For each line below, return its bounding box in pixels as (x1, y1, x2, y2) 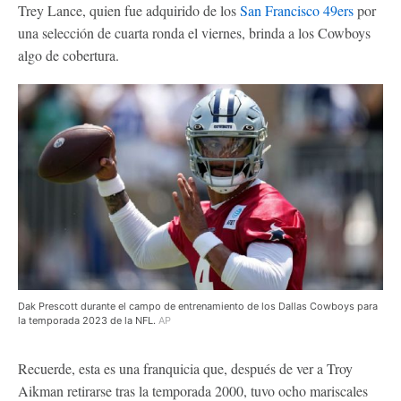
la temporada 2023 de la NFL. (18, 313, 158, 327)
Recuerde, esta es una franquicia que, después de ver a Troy (18, 358, 353, 378)
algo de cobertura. (18, 46, 119, 64)
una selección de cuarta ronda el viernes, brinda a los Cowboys (18, 23, 371, 42)
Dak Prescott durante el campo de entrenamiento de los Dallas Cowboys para (18, 299, 378, 312)
